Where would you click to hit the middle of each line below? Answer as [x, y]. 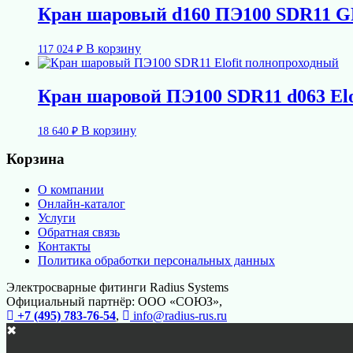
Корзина [35, 158]
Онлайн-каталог [82, 203]
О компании [71, 189]
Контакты [64, 246]
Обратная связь [79, 232]
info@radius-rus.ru [178, 315]
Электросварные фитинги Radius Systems [117, 287]
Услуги [57, 217]
